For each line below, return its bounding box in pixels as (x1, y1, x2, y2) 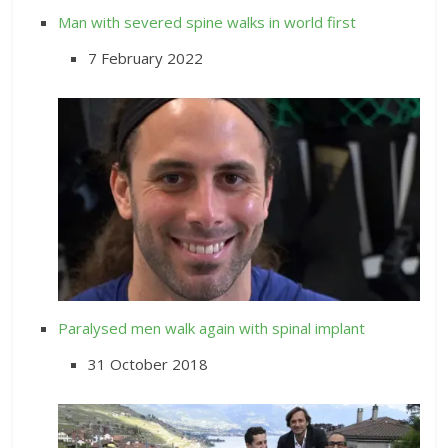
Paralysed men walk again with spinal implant (58, 318, 366, 339)
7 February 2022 (88, 48, 204, 69)
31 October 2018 (88, 354, 209, 375)
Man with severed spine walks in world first (58, 12, 357, 33)
